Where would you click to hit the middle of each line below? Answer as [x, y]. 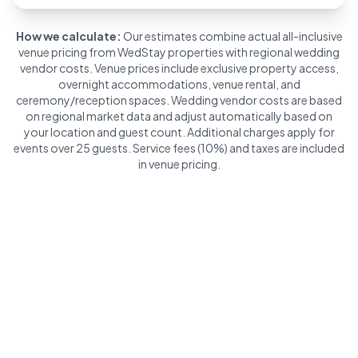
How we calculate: [68, 36]
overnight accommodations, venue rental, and [179, 84]
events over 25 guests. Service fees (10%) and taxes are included [179, 147]
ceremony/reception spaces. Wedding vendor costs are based [179, 99]
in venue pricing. [179, 163]
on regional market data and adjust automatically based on [179, 115]
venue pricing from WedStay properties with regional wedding [179, 52]
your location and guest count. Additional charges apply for [179, 131]
